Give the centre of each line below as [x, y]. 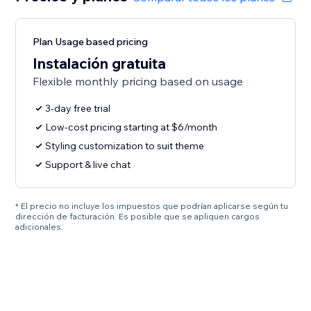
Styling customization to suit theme [125, 146]
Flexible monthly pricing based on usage [138, 82]
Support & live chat [88, 165]
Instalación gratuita [100, 64]
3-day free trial [78, 109]
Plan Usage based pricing [91, 42]
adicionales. [40, 227]
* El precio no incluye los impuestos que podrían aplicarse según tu [152, 206]
